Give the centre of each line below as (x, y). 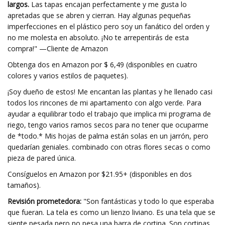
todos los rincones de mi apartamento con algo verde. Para (104, 103)
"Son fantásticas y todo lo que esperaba (148, 201)
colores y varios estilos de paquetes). (68, 76)
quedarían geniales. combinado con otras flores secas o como (109, 147)
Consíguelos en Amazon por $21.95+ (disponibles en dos (100, 174)
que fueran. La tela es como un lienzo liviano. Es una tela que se (111, 212)
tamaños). (24, 185)
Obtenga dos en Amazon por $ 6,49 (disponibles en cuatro (102, 65)
